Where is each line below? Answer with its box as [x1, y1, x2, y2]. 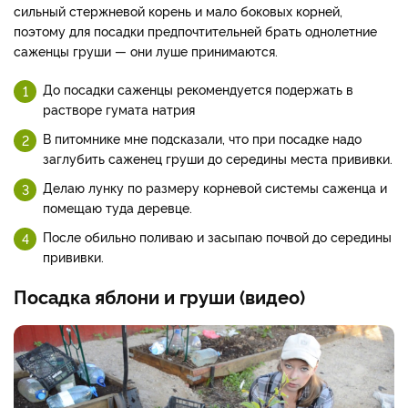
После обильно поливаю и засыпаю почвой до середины [43, 227, 392, 245]
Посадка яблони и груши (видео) [14, 282, 305, 309]
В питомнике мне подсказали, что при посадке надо [43, 128, 362, 147]
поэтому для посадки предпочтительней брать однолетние [14, 21, 377, 39]
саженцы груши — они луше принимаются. [14, 41, 278, 59]
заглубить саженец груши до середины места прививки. [43, 148, 393, 167]
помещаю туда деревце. [43, 198, 192, 216]
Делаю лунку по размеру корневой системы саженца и [43, 178, 387, 196]
